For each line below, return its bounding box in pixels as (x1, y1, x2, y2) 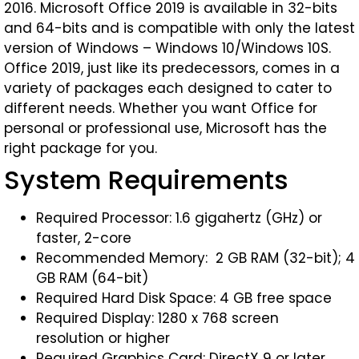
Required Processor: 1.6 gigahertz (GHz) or (36, 208, 322, 228)
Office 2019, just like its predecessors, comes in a (4, 58, 340, 78)
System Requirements (4, 162, 288, 198)
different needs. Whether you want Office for (4, 99, 317, 118)
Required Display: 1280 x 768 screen (36, 309, 279, 328)
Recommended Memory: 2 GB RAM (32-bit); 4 (36, 248, 355, 268)
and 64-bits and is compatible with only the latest (4, 18, 355, 38)
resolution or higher (36, 329, 170, 348)
